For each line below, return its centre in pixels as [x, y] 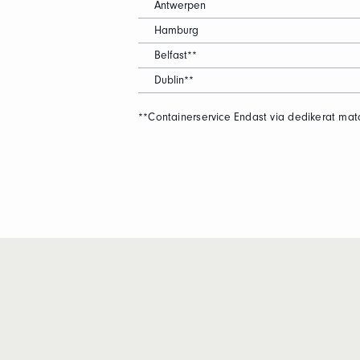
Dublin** [174, 80]
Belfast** [176, 55]
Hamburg [176, 30]
